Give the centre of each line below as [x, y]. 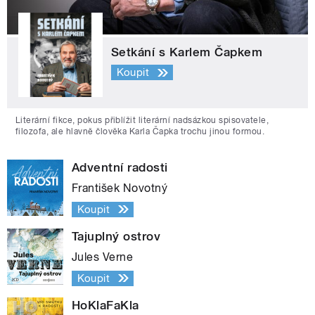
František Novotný [120, 188]
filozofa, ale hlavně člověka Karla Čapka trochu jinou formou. [140, 131]
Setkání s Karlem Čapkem [187, 52]
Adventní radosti [120, 167]
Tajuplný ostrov [116, 236]
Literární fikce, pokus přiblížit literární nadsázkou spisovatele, [142, 120]
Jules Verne [103, 257]
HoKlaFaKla [105, 305]
